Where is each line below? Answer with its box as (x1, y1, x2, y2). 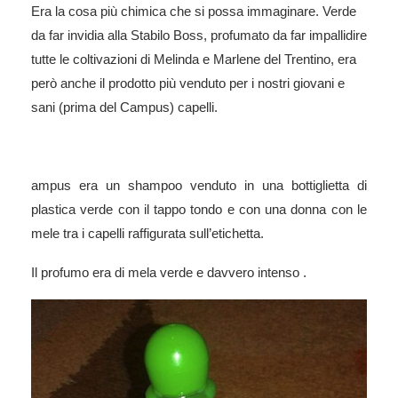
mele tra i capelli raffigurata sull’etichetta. (31, 226, 264, 242)
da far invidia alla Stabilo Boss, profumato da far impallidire (31, 28, 367, 44)
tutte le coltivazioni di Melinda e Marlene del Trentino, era (31, 52, 356, 68)
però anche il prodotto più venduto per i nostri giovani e (31, 76, 345, 92)
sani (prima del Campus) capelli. (31, 99, 218, 115)
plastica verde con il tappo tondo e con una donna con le (31, 202, 367, 218)
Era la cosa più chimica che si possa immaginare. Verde (31, 4, 356, 20)
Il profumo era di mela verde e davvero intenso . (31, 265, 310, 281)
